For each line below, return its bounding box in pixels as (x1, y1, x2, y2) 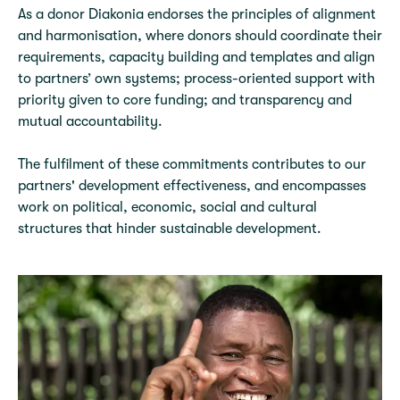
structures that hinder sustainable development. (18, 221, 321, 237)
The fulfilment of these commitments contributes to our (18, 156, 366, 172)
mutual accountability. (18, 113, 162, 129)
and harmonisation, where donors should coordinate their (18, 28, 382, 44)
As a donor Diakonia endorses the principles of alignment (18, 6, 376, 22)
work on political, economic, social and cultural (18, 199, 317, 215)
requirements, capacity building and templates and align (18, 49, 375, 65)
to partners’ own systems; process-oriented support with (18, 71, 375, 87)
